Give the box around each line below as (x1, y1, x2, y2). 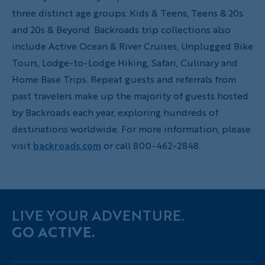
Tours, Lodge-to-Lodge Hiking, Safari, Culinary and (12, 56, 238, 69)
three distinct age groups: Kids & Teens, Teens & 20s (12, 6, 243, 20)
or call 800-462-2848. (101, 138, 203, 152)
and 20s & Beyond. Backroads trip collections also (12, 22, 231, 36)
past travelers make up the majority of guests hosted (12, 89, 248, 102)
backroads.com (33, 138, 101, 152)
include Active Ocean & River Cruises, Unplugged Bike (12, 39, 253, 53)
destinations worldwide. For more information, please (12, 122, 251, 135)
